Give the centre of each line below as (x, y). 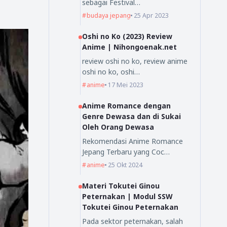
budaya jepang (109, 15)
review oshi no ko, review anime (135, 61)
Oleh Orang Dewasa (118, 127)
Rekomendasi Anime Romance (132, 141)
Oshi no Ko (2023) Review (127, 36)
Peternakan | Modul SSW (127, 196)
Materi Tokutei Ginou (121, 185)
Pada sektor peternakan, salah (132, 221)
